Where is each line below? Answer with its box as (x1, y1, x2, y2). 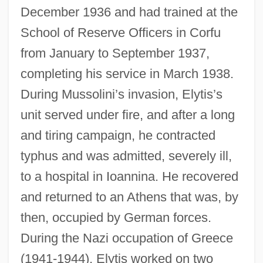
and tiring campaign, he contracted (20, 127, 215, 143)
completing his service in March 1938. (20, 66, 234, 81)
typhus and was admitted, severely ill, (20, 148, 232, 163)
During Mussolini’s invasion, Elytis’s (20, 86, 222, 102)
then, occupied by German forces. (20, 210, 211, 225)
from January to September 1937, (20, 45, 210, 60)
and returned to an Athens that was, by (20, 189, 238, 204)
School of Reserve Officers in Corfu (20, 25, 221, 40)
